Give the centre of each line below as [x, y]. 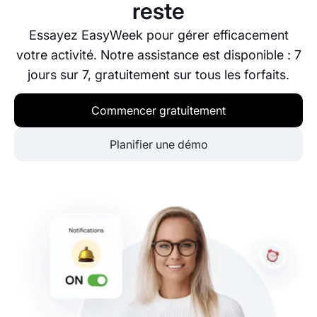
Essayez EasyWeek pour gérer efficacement [158, 35]
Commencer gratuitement [158, 111]
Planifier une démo [158, 145]
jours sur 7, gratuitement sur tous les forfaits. [158, 75]
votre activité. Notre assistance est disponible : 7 [158, 55]
